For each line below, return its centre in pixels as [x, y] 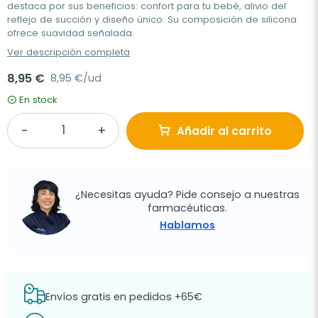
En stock [38, 99]
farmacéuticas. [187, 208]
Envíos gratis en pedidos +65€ [124, 297]
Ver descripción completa [68, 52]
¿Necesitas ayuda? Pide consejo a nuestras [187, 195]
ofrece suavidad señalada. [71, 33]
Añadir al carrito [224, 131]
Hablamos [187, 225]
